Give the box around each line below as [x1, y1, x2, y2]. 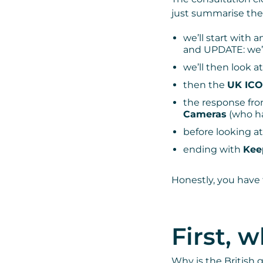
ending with [183, 144, 243, 156]
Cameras [183, 109, 227, 120]
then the [183, 79, 227, 91]
